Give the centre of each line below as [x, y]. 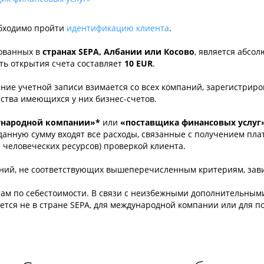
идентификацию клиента [118, 28]
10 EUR [138, 63]
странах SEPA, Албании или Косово [118, 52]
